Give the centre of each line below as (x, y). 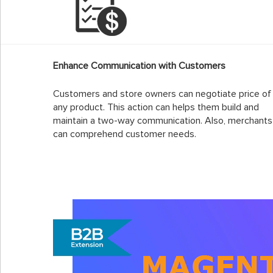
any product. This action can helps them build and (156, 108)
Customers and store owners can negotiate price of (162, 94)
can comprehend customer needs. (125, 134)
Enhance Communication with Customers (139, 66)
